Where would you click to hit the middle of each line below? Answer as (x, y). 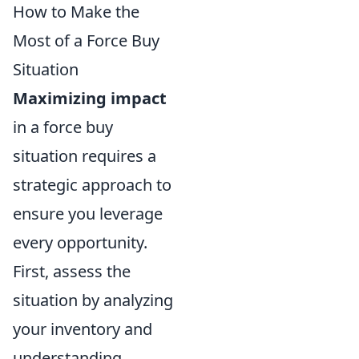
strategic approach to (92, 185)
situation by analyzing (93, 300)
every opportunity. (80, 242)
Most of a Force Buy (86, 40)
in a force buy (63, 127)
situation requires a (85, 156)
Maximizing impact (90, 98)
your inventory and (83, 329)
